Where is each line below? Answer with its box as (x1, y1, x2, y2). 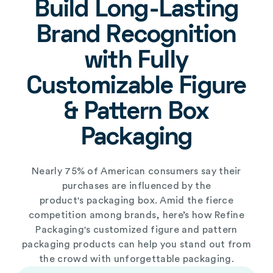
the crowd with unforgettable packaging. (39, 254, 234, 264)
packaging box (83, 196, 155, 206)
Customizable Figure (26, 76, 247, 99)
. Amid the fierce (154, 196, 233, 206)
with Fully (85, 51, 188, 74)
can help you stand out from (115, 239, 251, 250)
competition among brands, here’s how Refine (29, 210, 244, 221)
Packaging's (35, 225, 93, 235)
